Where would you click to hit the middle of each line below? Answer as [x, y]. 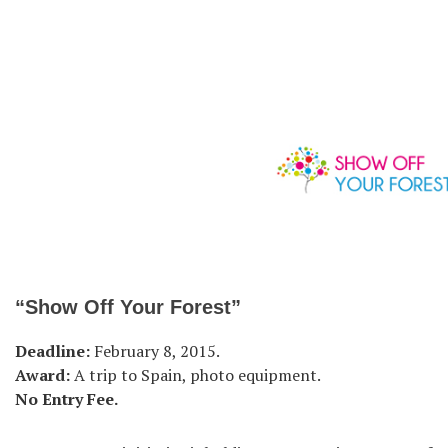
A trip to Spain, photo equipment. [195, 374]
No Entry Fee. [66, 398]
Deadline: [52, 350]
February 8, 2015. [155, 350]
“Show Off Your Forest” [128, 306]
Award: [42, 374]
